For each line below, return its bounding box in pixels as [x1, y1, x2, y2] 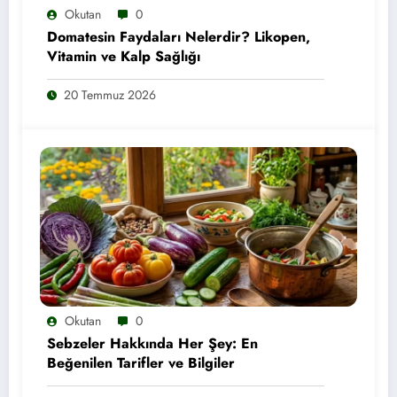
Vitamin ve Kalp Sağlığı [47, 46, 200, 66]
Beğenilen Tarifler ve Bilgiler [47, 353, 235, 373]
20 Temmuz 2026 [64, 86, 156, 104]
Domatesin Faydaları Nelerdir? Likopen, [47, 27, 310, 47]
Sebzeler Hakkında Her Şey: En [47, 333, 258, 354]
